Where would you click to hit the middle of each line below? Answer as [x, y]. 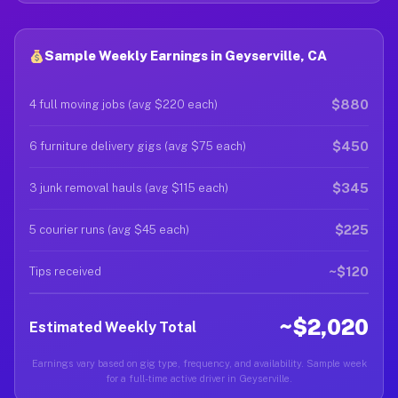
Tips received [65, 271]
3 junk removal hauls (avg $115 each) [129, 188]
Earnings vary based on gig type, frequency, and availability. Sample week [199, 363]
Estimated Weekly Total [113, 327]
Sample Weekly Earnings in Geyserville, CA [186, 56]
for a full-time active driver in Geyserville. [199, 378]
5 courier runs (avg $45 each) [109, 230]
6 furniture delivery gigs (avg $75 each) [138, 146]
